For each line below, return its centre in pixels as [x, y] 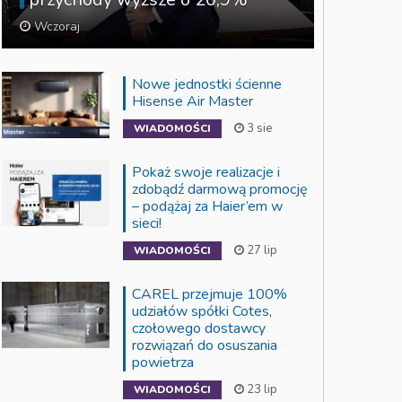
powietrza [163, 362]
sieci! [147, 223]
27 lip [261, 250]
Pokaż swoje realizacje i [206, 172]
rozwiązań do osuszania [205, 345]
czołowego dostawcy [199, 328]
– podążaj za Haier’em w [207, 206]
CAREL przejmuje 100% [210, 294]
